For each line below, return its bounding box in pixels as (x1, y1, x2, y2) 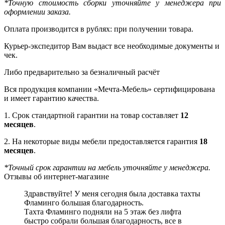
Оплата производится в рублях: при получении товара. (4, 24, 193, 33)
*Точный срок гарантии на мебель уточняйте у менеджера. (4, 163, 210, 172)
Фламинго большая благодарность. (24, 198, 144, 207)
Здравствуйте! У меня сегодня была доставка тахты (24, 189, 200, 198)
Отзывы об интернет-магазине (4, 172, 109, 181)
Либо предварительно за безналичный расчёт (4, 67, 160, 76)
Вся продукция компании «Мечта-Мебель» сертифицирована (4, 84, 215, 93)
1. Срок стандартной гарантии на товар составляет (4, 110, 180, 120)
